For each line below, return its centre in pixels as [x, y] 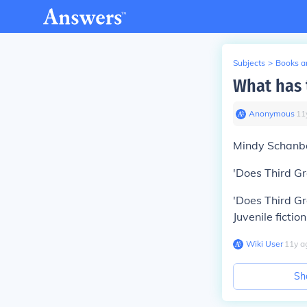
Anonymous [272, 113]
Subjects [249, 63]
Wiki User [265, 244]
